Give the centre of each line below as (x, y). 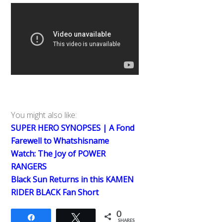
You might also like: (44, 115)
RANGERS (29, 166)
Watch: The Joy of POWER (58, 153)
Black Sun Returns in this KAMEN (73, 179)
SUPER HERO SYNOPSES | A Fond (73, 128)
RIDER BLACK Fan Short (55, 192)
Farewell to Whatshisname (60, 140)
